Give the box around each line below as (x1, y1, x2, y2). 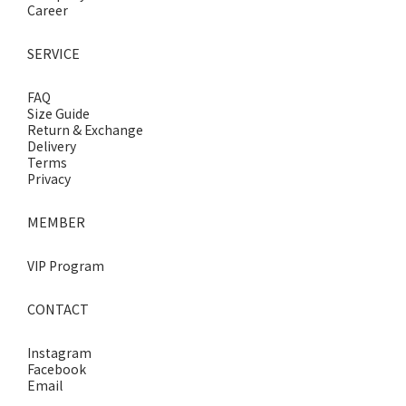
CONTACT (27, 299, 89, 318)
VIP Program (27, 256, 104, 275)
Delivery (27, 137, 76, 155)
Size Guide (27, 104, 90, 122)
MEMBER (27, 212, 85, 231)
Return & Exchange (27, 121, 143, 139)
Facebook (27, 360, 86, 378)
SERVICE (27, 43, 80, 63)
